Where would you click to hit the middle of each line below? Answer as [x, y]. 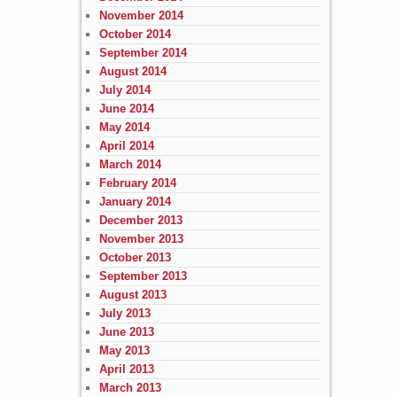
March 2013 [130, 387]
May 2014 [124, 127]
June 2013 [126, 331]
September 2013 [143, 276]
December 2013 [140, 220]
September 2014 [143, 52]
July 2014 [125, 90]
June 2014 [126, 108]
